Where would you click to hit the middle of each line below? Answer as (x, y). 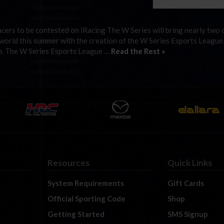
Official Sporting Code (87, 198)
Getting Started (76, 214)
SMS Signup (187, 214)
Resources (69, 163)
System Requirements (86, 183)
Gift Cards (185, 183)
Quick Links (189, 163)
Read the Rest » (138, 51)
